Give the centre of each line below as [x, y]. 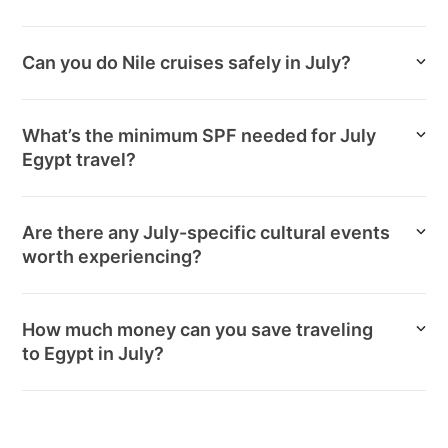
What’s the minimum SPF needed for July [199, 135]
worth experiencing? [112, 256]
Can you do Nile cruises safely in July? [187, 62]
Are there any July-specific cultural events [206, 232]
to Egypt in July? [93, 353]
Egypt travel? [79, 159]
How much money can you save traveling [198, 329]
